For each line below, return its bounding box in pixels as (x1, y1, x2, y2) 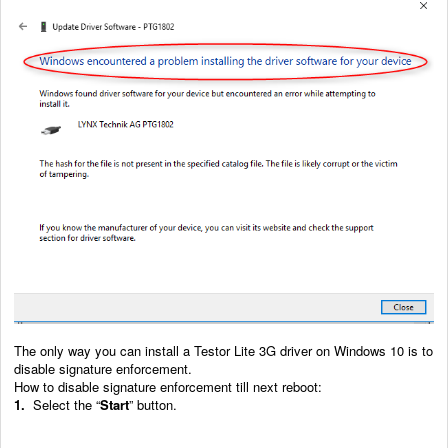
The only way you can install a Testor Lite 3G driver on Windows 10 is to (14, 340, 433, 360)
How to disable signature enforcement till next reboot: (14, 376, 322, 396)
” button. (129, 394, 177, 414)
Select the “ (25, 394, 100, 414)
